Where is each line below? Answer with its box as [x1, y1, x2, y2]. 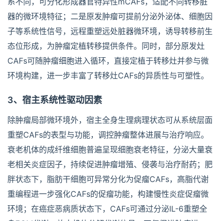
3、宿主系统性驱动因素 [7, 95, 102, 106]
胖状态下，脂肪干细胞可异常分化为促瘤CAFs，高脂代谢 [7, 174, 209, 184]
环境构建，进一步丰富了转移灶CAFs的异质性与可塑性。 [7, 71, 209, 81]
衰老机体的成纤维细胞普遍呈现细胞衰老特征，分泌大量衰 [7, 145, 213, 155]
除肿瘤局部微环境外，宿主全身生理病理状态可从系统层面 [7, 115, 213, 125]
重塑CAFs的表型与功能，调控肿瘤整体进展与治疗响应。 [7, 130, 209, 140]
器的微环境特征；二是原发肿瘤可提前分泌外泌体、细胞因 [7, 11, 213, 22]
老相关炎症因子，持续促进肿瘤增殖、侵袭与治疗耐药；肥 [7, 159, 213, 170]
